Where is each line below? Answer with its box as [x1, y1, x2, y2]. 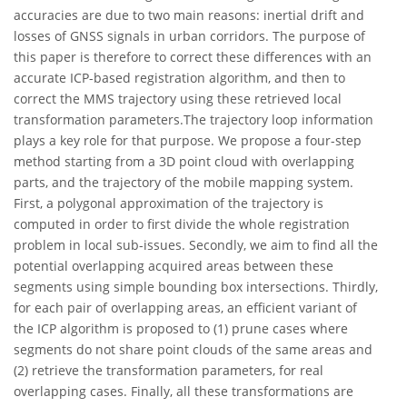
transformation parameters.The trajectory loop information [14, 111, 373, 129]
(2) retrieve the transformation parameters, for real [14, 362, 323, 380]
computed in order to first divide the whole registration [14, 215, 350, 233]
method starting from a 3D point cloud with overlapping [14, 153, 354, 171]
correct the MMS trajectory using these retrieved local [14, 90, 342, 108]
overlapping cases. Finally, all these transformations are [14, 382, 353, 401]
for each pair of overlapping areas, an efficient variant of [14, 299, 357, 317]
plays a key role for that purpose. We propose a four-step [14, 132, 362, 150]
